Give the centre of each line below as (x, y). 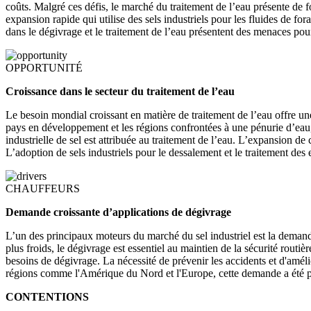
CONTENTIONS (47, 297)
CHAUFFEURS (43, 189)
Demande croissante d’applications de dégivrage (118, 212)
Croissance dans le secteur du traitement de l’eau (120, 92)
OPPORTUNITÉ (44, 68)
